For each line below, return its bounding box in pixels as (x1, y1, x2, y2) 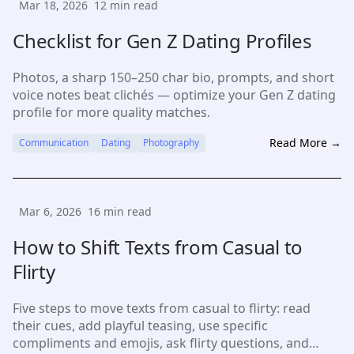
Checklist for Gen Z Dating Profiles (13, 28, 312, 54)
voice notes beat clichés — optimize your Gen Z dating (13, 86, 336, 104)
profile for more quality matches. (13, 104, 210, 121)
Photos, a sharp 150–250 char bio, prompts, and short (13, 69, 334, 86)
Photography (143, 136, 199, 149)
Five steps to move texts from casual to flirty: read (13, 299, 311, 317)
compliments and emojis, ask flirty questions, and (13, 334, 309, 352)
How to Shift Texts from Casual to (13, 234, 303, 260)
